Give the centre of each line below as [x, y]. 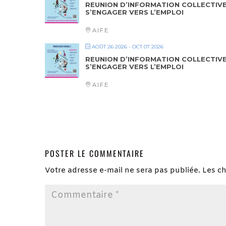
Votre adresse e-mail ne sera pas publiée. [123, 171]
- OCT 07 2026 [145, 47]
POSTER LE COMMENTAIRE [95, 153]
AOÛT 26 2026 [109, 47]
